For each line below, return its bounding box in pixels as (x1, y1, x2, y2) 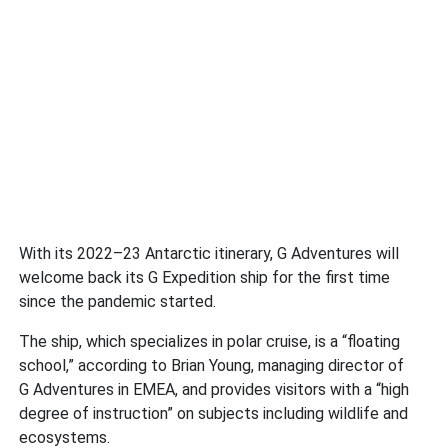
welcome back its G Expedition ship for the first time (19, 267, 391, 287)
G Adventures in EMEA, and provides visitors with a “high (19, 379, 410, 399)
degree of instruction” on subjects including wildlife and (19, 403, 409, 423)
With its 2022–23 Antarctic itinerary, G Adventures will (19, 243, 400, 263)
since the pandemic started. (19, 291, 217, 311)
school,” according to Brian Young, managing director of (19, 355, 405, 375)
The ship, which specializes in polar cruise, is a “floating (19, 331, 401, 351)
